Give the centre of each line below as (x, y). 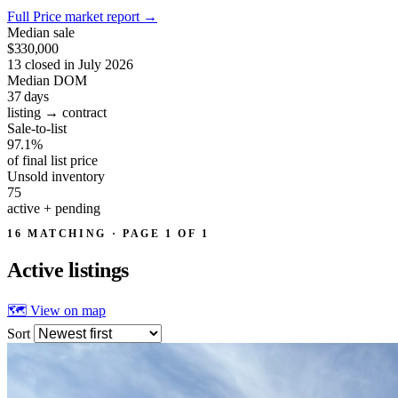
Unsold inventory (56, 176)
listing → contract (57, 112)
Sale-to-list (37, 128)
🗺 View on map (56, 310)
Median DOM (47, 80)
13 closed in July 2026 (70, 64)
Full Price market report (75, 16)
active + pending (54, 208)
